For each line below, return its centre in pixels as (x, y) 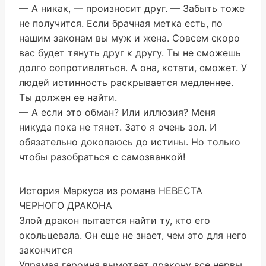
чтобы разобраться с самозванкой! (104, 157)
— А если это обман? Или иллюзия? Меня (117, 112)
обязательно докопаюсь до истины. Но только (130, 142)
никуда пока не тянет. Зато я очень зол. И (118, 127)
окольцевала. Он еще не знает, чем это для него (133, 235)
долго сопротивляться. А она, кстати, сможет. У (133, 68)
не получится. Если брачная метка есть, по (121, 23)
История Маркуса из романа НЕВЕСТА (111, 191)
